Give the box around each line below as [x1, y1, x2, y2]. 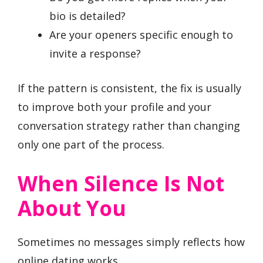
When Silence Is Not [18, 170, 224, 198]
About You [18, 194, 126, 222]
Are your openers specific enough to [49, 27, 233, 42]
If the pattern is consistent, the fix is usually [18, 80, 241, 95]
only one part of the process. [18, 137, 164, 151]
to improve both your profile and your [18, 99, 211, 114]
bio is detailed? [49, 8, 126, 23]
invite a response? [49, 46, 141, 60]
